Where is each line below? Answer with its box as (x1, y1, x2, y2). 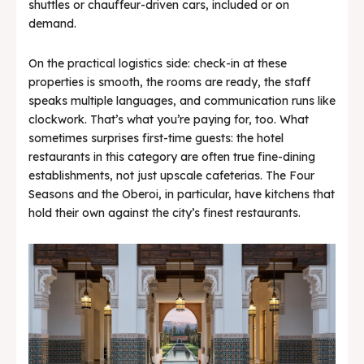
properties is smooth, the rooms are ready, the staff (28, 75, 310, 90)
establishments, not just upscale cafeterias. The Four (28, 168, 314, 184)
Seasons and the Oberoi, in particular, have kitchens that (28, 187, 335, 202)
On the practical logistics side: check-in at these (28, 56, 287, 71)
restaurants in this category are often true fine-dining (28, 149, 315, 165)
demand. (28, 16, 76, 32)
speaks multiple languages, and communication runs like (28, 93, 336, 109)
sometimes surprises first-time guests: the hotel (28, 131, 284, 146)
